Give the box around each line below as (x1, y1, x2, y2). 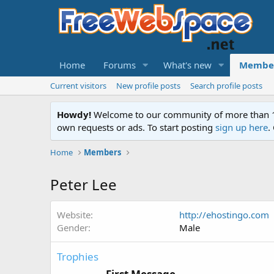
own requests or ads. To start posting (57, 121, 215, 133)
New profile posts (116, 80, 180, 91)
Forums (103, 59, 136, 71)
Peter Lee (50, 174, 117, 194)
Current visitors (50, 80, 106, 91)
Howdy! (57, 108, 91, 120)
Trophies (57, 250, 98, 264)
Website (57, 209, 91, 221)
